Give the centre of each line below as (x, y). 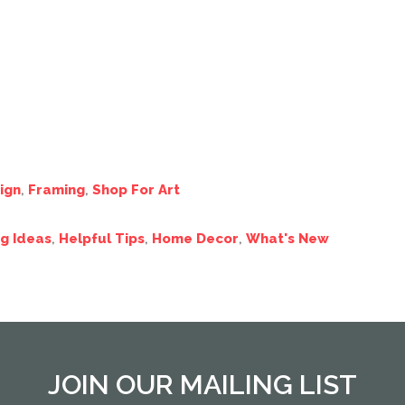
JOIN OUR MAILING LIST (202, 385)
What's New (287, 239)
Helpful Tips (102, 239)
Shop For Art (136, 190)
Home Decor (195, 239)
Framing (57, 190)
